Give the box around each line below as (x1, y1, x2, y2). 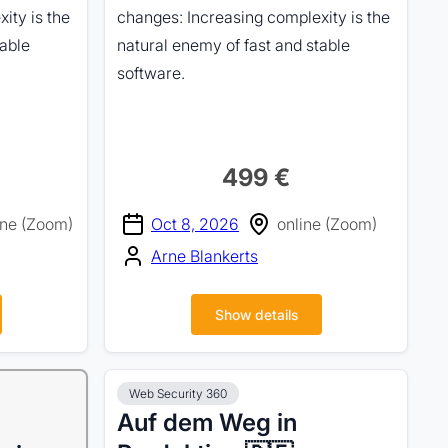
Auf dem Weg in (117, 408, 297, 437)
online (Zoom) (277, 214, 377, 234)
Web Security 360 (129, 386, 227, 401)
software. (117, 63, 185, 83)
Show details (214, 306, 298, 323)
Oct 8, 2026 (151, 214, 239, 234)
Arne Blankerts (151, 246, 258, 266)
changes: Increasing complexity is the (117, 7, 390, 27)
